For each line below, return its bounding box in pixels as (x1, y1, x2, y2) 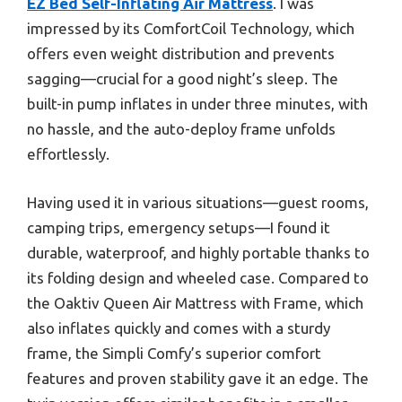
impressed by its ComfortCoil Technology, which (27, 20, 354, 38)
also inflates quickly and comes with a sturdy (27, 319, 330, 336)
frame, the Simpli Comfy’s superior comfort (27, 344, 321, 362)
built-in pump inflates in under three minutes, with (27, 95, 368, 113)
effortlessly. (27, 145, 109, 163)
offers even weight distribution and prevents (27, 45, 335, 63)
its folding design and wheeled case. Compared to (27, 268, 369, 286)
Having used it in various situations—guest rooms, (27, 193, 369, 211)
